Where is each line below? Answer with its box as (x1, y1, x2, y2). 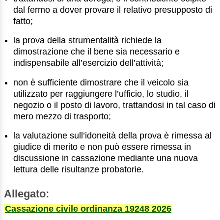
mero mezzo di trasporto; (13, 111, 111, 121)
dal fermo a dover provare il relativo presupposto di (13, 4, 213, 15)
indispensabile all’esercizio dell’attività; (13, 58, 164, 68)
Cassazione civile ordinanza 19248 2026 (5, 203, 171, 214)
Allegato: (4, 187, 49, 200)
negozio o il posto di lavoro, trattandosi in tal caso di (13, 100, 216, 110)
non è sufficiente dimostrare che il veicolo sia (13, 77, 189, 87)
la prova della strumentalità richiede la (13, 35, 162, 46)
